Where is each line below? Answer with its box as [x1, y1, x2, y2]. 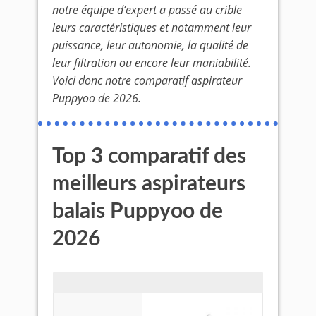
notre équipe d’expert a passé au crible [52, 2, 242, 18]
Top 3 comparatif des [52, 146, 246, 167]
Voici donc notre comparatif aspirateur [52, 73, 242, 88]
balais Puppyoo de [52, 201, 223, 222]
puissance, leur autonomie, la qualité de [52, 37, 248, 53]
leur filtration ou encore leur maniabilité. [52, 55, 251, 71]
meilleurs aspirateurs [52, 174, 245, 195]
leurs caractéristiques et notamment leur [52, 20, 251, 35]
